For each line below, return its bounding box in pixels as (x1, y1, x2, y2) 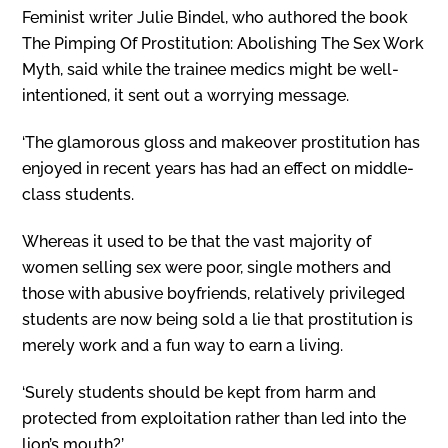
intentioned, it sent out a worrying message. (22, 86, 350, 106)
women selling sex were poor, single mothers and (22, 257, 392, 277)
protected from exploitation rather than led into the (22, 408, 407, 428)
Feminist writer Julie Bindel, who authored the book (22, 8, 409, 28)
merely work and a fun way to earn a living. (22, 335, 344, 355)
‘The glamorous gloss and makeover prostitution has (22, 133, 421, 153)
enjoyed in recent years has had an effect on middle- (22, 159, 415, 179)
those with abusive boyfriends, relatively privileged (22, 283, 406, 303)
